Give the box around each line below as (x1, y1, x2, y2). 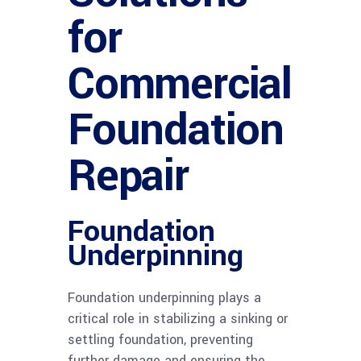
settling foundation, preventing (68, 330, 253, 349)
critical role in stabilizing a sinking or (68, 309, 288, 328)
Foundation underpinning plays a (68, 288, 261, 307)
